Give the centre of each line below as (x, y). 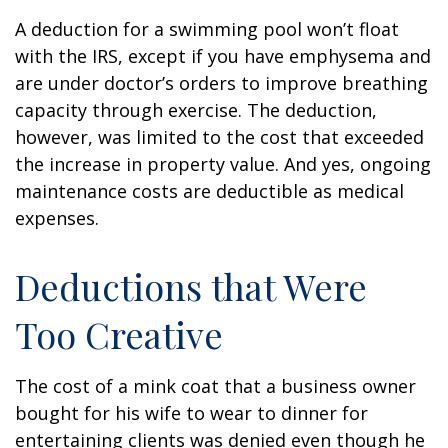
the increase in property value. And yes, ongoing (223, 164)
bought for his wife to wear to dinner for (191, 413)
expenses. (57, 218)
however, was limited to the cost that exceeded (219, 137)
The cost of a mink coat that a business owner (215, 386)
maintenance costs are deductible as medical (209, 191)
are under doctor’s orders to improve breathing (221, 83)
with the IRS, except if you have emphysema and (223, 56)
